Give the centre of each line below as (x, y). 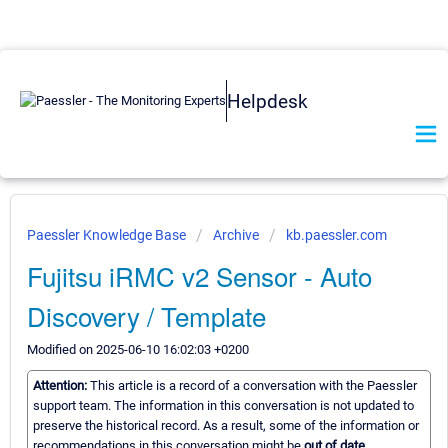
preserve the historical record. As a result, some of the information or (226, 426)
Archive (236, 235)
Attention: (61, 386)
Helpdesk (267, 101)
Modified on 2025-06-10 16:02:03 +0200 (138, 349)
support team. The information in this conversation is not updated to (223, 406)
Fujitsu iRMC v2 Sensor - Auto (199, 275)
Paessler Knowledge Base (108, 235)
